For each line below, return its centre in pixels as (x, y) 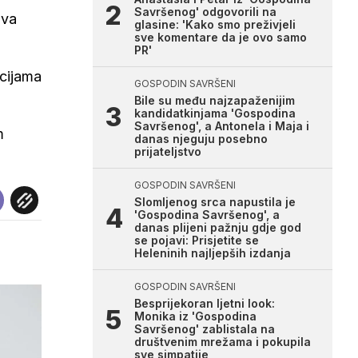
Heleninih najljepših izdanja (213, 253)
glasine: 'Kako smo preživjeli (215, 24)
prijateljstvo (168, 151)
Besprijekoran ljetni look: (205, 303)
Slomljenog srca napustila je (215, 202)
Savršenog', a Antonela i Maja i (222, 126)
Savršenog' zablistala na (205, 329)
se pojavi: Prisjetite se (197, 240)
